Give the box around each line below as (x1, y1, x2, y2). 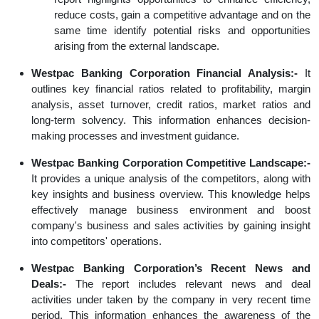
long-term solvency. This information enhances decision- (31, 114, 310, 127)
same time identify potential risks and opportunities (54, 24, 310, 37)
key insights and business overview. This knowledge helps (31, 188, 310, 201)
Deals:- (31, 278, 66, 291)
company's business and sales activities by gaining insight (31, 219, 310, 232)
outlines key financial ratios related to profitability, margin (31, 83, 310, 95)
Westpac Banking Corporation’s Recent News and (31, 262, 310, 275)
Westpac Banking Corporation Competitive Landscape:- (31, 157, 310, 169)
